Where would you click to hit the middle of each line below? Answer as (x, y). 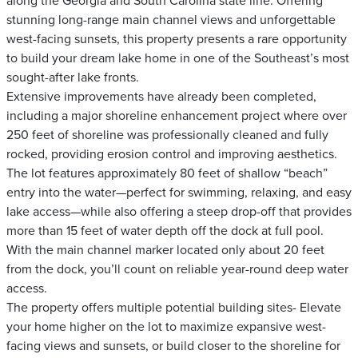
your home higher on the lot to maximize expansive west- (166, 327)
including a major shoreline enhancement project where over (177, 116)
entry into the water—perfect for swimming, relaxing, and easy (179, 193)
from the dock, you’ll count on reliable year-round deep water (177, 269)
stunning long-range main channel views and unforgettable (171, 20)
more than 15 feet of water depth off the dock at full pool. (165, 231)
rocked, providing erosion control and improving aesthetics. (172, 154)
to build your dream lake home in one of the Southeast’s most (178, 58)
